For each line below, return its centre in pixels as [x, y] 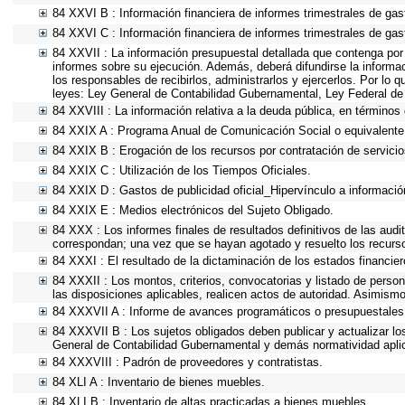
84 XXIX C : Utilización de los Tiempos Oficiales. [182, 170]
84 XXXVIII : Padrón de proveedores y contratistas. [188, 362]
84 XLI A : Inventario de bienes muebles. [159, 382]
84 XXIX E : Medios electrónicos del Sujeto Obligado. [193, 210]
